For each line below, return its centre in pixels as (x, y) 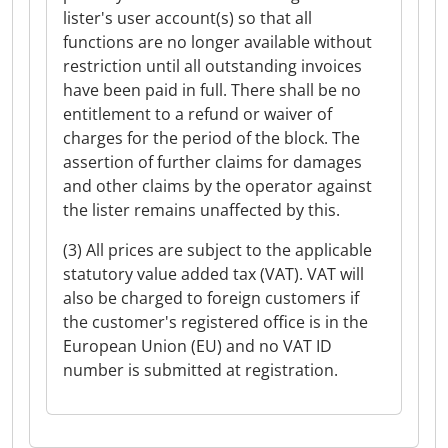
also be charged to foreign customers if (211, 298)
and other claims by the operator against (217, 186)
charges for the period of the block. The (211, 138)
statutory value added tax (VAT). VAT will (213, 274)
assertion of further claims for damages (212, 162)
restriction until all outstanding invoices (212, 66)
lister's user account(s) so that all (187, 18)
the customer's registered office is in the (215, 322)
